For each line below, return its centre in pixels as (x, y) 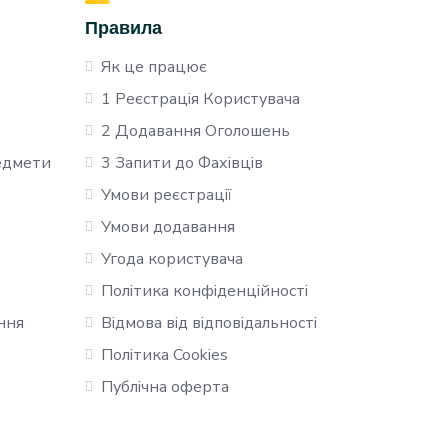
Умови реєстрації (166, 195)
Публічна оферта (165, 387)
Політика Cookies (164, 355)
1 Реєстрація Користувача (200, 99)
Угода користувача (172, 259)
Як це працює (154, 67)
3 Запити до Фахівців (182, 163)
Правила (123, 27)
